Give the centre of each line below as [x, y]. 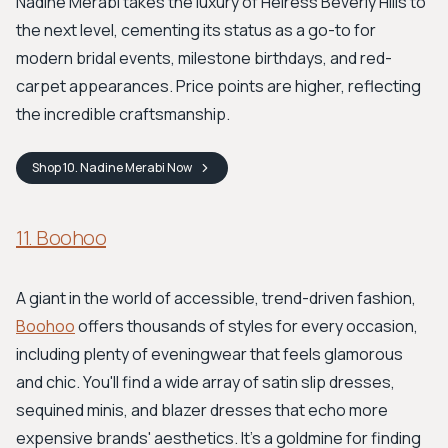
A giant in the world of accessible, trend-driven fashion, [216, 298]
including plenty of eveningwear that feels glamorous [209, 354]
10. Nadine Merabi [114, 167]
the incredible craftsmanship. [123, 114]
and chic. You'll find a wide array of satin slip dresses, [205, 382]
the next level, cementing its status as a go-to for [196, 30]
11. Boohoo [61, 237]
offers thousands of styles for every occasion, [246, 326]
